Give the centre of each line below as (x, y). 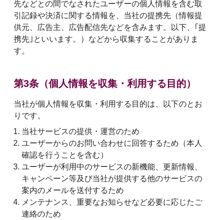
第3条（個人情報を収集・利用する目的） (105, 84)
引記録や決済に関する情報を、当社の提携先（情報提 (108, 16)
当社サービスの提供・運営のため (81, 132)
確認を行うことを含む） (65, 155)
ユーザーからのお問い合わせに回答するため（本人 (112, 143)
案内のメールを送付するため (73, 191)
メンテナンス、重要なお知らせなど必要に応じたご (112, 202)
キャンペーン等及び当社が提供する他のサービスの (112, 179)
